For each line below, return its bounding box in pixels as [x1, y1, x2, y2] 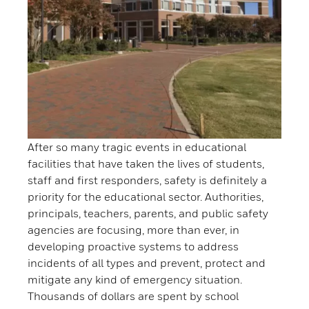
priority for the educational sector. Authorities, [28, 190, 263, 204]
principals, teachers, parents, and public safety [28, 206, 268, 221]
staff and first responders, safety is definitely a [28, 173, 267, 188]
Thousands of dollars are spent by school [28, 289, 239, 303]
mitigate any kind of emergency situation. [28, 272, 242, 287]
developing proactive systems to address [28, 239, 239, 254]
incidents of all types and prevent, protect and [28, 256, 266, 270]
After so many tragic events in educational [28, 140, 246, 154]
